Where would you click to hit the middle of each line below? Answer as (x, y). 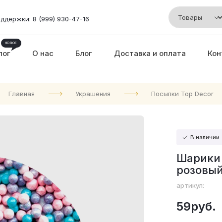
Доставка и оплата (150, 53)
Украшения (93, 94)
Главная (22, 94)
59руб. (196, 206)
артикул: (190, 185)
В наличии (204, 137)
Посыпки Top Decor (182, 94)
